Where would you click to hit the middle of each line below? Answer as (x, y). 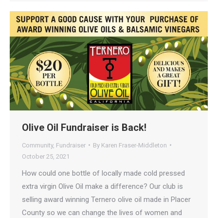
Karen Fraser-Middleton (134, 145)
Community (37, 145)
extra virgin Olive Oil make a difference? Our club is (102, 186)
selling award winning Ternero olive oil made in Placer (106, 199)
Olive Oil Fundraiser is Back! (84, 127)
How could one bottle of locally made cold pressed (103, 173)
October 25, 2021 (46, 156)
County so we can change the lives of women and (102, 212)
